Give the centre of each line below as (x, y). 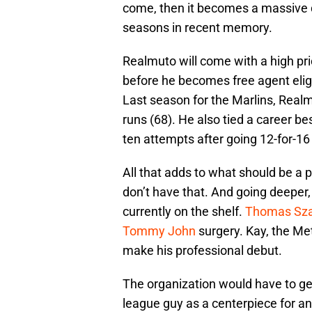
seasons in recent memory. (197, 28)
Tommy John (159, 231)
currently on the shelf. (184, 212)
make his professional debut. (202, 251)
